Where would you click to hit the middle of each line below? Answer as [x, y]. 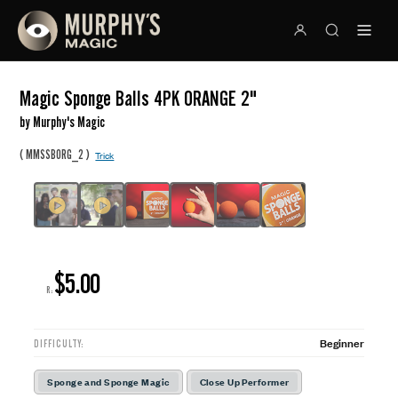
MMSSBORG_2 [55, 155]
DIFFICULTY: [59, 344]
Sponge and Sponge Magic [108, 382]
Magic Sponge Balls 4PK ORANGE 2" [139, 99]
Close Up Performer [244, 382]
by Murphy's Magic [63, 123]
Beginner [342, 342]
